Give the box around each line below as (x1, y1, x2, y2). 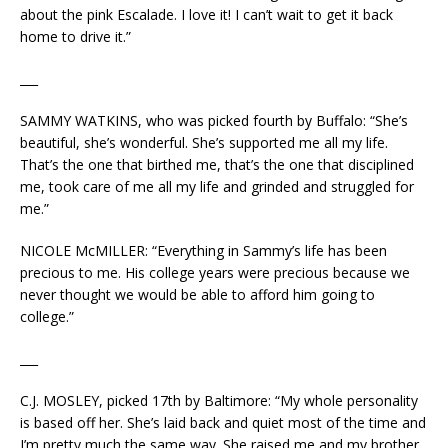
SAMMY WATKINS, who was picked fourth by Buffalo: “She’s (20, 111, 408, 131)
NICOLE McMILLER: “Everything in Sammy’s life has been (20, 241, 387, 261)
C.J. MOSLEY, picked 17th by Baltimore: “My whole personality (20, 391, 418, 411)
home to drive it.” (20, 27, 131, 47)
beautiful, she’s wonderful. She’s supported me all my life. (20, 133, 388, 153)
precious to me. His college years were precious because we (20, 263, 410, 283)
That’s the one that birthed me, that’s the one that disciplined (20, 155, 414, 175)
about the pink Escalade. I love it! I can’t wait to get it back (20, 5, 393, 25)
